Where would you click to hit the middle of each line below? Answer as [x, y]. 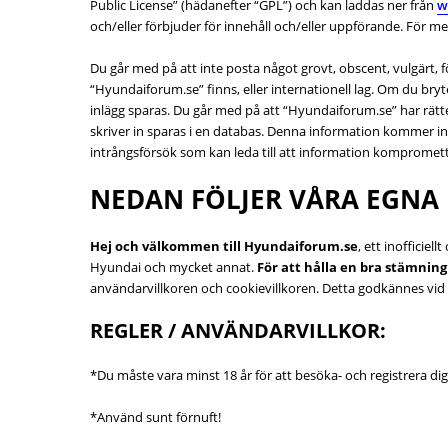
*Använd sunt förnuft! [155, 417]
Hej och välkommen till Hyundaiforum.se [224, 246]
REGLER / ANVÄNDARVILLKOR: [238, 330]
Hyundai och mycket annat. [173, 267]
